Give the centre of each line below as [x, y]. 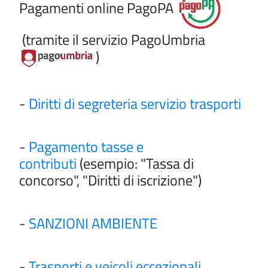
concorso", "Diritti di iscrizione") [110, 180]
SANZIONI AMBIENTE [93, 223]
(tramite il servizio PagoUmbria [112, 40]
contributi [48, 164]
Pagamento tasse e [86, 147]
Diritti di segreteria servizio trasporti [135, 104]
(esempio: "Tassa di [135, 164]
